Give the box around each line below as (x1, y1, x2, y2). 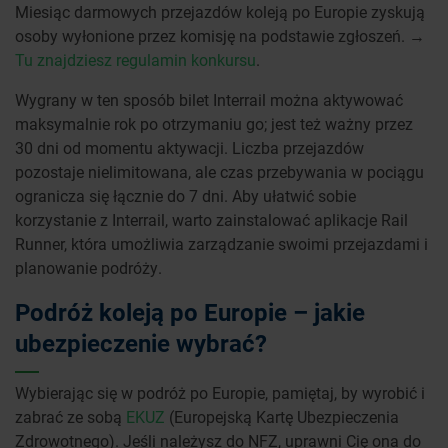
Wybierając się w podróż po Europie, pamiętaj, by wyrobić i (15, 382, 425, 404)
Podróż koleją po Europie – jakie (15, 296, 365, 329)
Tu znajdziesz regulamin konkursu (15, 49, 256, 71)
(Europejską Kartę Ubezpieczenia (165, 406, 399, 428)
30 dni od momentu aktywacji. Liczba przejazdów (15, 137, 364, 159)
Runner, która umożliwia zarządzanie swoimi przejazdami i (15, 233, 428, 255)
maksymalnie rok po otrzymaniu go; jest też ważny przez (15, 113, 413, 135)
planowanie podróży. (15, 257, 162, 279)
